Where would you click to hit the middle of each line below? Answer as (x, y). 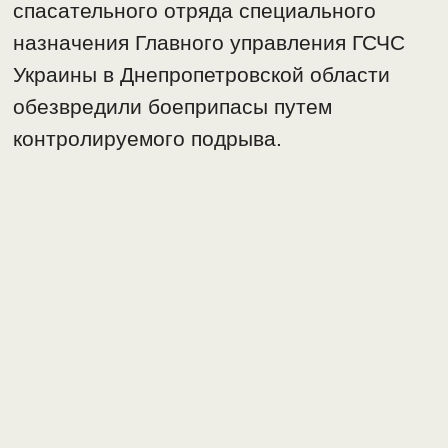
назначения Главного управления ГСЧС (209, 43)
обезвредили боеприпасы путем (173, 107)
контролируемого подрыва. (148, 139)
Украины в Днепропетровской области (202, 75)
